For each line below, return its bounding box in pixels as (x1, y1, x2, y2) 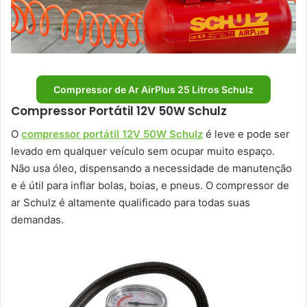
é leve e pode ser (203, 127, 290, 140)
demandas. (11, 212, 64, 226)
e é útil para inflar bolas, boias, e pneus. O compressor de (11, 178, 289, 192)
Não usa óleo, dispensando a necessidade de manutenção (11, 161, 292, 175)
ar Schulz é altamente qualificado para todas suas (11, 195, 250, 209)
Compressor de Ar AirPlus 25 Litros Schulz (53, 84, 254, 96)
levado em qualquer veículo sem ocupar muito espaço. (11, 144, 275, 158)
